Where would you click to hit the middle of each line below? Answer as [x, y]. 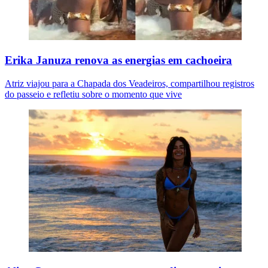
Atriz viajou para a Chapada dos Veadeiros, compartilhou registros [130, 83]
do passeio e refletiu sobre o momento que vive [93, 94]
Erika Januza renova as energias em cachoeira [118, 60]
